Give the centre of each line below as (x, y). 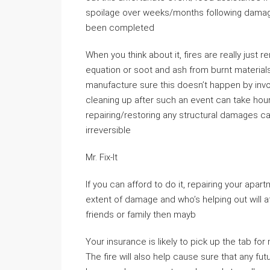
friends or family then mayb (141, 215)
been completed (120, 28)
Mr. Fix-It (102, 157)
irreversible (108, 130)
